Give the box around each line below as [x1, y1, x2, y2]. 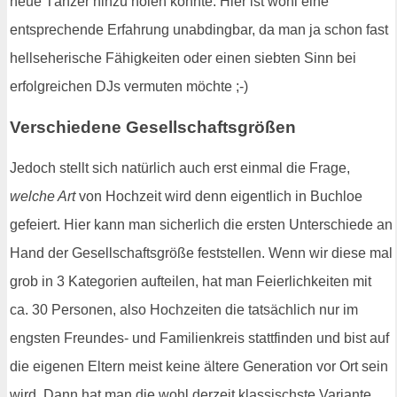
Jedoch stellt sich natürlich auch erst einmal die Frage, [10, 160, 350, 175]
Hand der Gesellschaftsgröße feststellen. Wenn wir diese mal [10, 245, 393, 261]
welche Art [10, 188, 75, 204]
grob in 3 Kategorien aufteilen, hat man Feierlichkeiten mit [10, 273, 371, 289]
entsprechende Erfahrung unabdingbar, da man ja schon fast [10, 22, 388, 38]
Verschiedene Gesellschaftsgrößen [10, 117, 296, 136]
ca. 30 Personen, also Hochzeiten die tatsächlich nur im [10, 301, 358, 317]
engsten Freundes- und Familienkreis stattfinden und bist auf [10, 330, 389, 346]
